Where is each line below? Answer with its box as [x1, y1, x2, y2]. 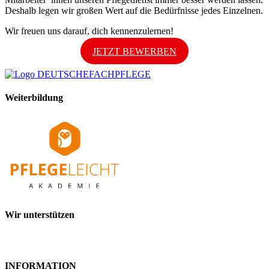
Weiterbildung [5, 92, 63, 103]
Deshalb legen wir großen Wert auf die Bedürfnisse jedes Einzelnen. [5, 5, 263, 16]
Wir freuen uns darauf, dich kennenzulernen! [5, 25, 174, 36]
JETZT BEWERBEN [92, 46, 177, 56]
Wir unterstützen [5, 210, 74, 220]
